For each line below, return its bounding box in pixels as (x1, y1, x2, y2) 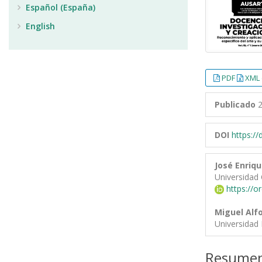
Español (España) (23, 2, 95, 13)
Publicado (215, 98, 256, 110)
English (23, 20, 55, 32)
